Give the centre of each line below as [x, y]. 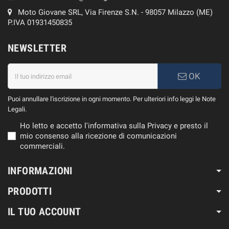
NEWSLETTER [37, 48]
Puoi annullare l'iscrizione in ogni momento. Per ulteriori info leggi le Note [112, 99]
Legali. [17, 109]
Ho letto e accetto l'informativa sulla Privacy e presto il [114, 126]
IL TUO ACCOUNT [44, 212]
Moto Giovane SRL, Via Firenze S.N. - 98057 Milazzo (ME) [115, 13]
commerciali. [42, 146]
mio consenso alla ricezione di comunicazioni [98, 136]
